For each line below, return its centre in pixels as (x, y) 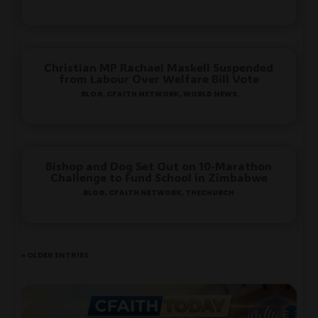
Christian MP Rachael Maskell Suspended (159, 67)
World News (210, 93)
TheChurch (210, 192)
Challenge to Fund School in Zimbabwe (159, 177)
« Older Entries (55, 254)
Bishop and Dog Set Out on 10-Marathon (159, 166)
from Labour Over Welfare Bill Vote (159, 79)
